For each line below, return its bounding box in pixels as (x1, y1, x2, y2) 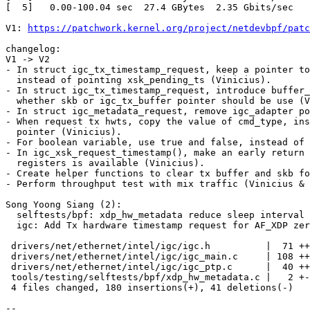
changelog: (6, 44, 61, 54)
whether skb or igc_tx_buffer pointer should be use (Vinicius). (6, 95, 17, 106)
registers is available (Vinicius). (6, 158, 17, 168)
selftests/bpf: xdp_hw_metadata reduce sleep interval (6, 210, 17, 220)
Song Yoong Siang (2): (6, 199, 122, 210)
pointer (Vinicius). (6, 127, 17, 137)
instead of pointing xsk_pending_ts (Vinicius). (6, 75, 17, 85)
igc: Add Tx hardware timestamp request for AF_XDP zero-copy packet (6, 220, 17, 230)
